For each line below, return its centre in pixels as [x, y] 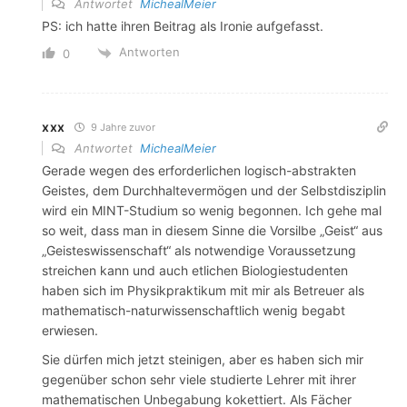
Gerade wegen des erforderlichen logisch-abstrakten [199, 170]
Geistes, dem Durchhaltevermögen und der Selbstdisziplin [214, 190]
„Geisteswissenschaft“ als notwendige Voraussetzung [199, 250]
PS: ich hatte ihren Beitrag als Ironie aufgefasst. [183, 26]
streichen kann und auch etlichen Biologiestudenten [195, 270]
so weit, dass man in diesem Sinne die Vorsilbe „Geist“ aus [212, 230]
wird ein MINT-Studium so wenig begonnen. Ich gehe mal [212, 210]
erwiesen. [70, 330]
